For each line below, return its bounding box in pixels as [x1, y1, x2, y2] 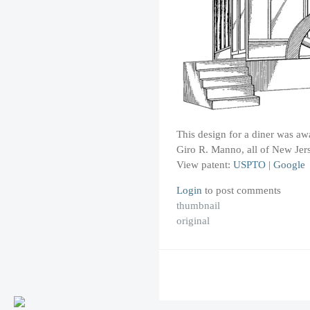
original [176, 214, 210, 226]
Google [273, 158, 305, 171]
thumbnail [176, 199, 220, 211]
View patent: [176, 158, 233, 171]
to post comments [202, 183, 281, 196]
